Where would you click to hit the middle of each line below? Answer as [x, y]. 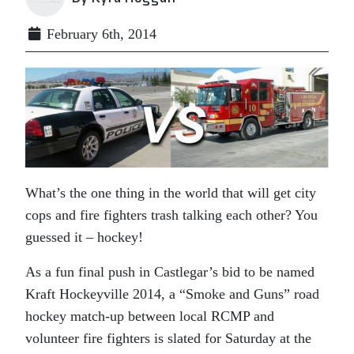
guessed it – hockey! [84, 237]
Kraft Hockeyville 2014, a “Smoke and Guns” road [172, 294]
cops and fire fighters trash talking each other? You [171, 215]
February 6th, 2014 [100, 34]
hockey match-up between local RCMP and [150, 316]
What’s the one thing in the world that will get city [171, 193]
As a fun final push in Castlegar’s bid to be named [170, 272]
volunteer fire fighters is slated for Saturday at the [168, 338]
